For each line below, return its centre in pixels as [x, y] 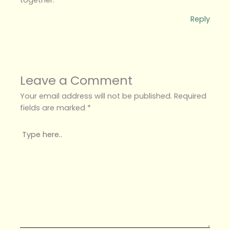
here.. [30, 142]
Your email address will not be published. [96, 96]
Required [190, 96]
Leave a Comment [76, 80]
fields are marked [54, 108]
